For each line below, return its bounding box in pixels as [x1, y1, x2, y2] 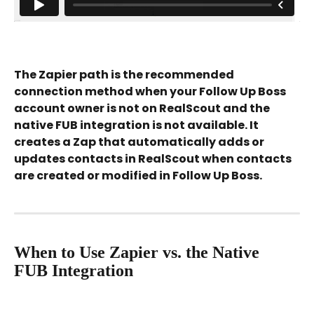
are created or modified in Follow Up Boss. [14, 167, 262, 184]
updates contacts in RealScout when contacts [14, 150, 294, 167]
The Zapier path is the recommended [14, 66, 236, 83]
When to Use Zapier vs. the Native [14, 243, 264, 261]
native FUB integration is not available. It [14, 116, 261, 133]
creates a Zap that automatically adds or [14, 133, 266, 150]
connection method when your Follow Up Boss [14, 83, 288, 100]
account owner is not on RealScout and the [14, 100, 272, 116]
